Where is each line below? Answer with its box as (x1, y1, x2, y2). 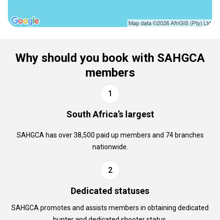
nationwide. (92, 143, 128, 151)
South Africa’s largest (66, 109, 154, 119)
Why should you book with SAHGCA (15, 51, 205, 65)
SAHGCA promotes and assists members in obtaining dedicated (11, 204, 209, 212)
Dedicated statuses (71, 186, 149, 196)
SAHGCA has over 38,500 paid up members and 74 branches (16, 131, 204, 139)
